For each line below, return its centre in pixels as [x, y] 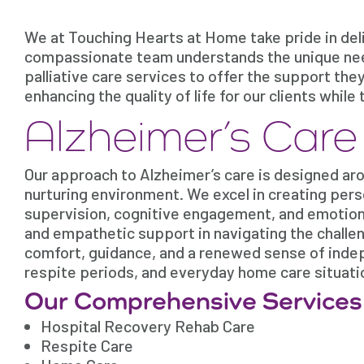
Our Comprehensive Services [193, 301]
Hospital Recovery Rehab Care [148, 326]
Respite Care [87, 346]
